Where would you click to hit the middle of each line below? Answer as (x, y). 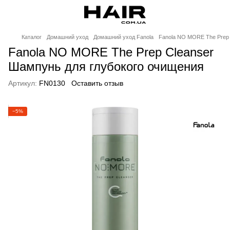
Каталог (32, 37)
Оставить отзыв (97, 83)
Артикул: (23, 83)
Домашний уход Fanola (123, 37)
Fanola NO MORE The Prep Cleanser (111, 52)
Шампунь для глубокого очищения (106, 66)
